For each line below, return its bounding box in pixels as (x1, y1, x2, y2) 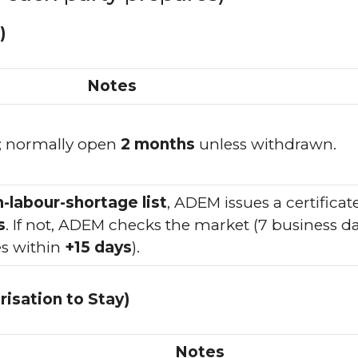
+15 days (65, 237, 132, 257)
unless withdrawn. (195, 134, 336, 153)
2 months (121, 134, 195, 153)
